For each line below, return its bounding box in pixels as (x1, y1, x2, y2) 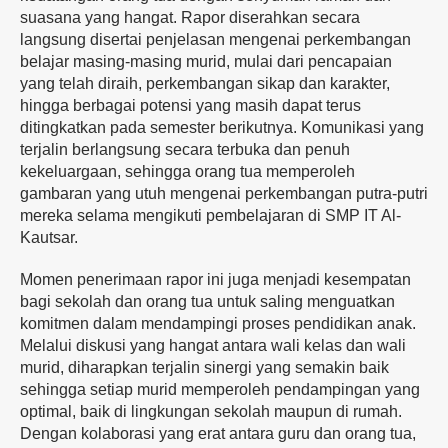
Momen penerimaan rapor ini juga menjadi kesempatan (20, 271, 411, 289)
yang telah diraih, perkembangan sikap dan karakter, (20, 75, 390, 93)
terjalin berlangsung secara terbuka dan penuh (20, 141, 350, 159)
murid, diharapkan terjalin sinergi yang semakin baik (20, 359, 389, 377)
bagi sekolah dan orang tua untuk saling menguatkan (20, 293, 395, 311)
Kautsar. (20, 229, 78, 247)
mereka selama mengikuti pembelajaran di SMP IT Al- (20, 207, 401, 225)
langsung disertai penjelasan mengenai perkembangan (20, 31, 411, 49)
